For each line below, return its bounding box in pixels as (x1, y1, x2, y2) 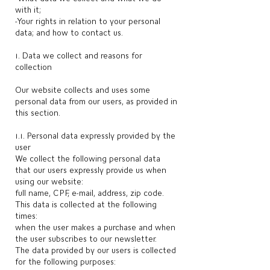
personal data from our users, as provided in (15, 96, 177, 106)
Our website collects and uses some (15, 85, 150, 95)
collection (15, 62, 52, 72)
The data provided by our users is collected (15, 245, 176, 255)
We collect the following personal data (15, 154, 160, 163)
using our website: (15, 177, 83, 186)
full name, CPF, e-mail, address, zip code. (15, 188, 164, 198)
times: (15, 211, 37, 221)
